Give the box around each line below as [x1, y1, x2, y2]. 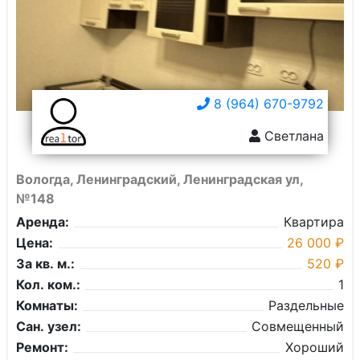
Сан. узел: [16, 318, 81, 334]
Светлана [260, 128, 324, 144]
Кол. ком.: [16, 276, 80, 292]
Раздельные [268, 297, 344, 313]
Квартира [284, 214, 344, 230]
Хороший [285, 339, 344, 355]
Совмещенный [252, 318, 344, 334]
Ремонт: [16, 339, 68, 355]
